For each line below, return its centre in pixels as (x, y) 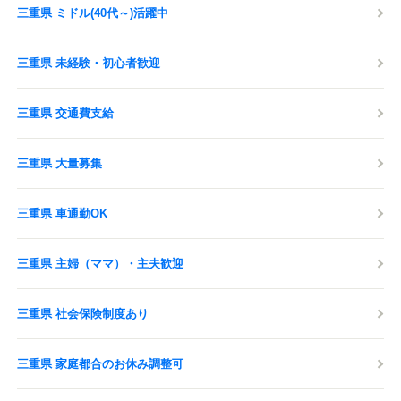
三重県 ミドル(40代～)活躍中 (93, 13)
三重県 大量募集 (60, 163)
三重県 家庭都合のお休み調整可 (100, 364)
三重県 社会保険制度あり (83, 314)
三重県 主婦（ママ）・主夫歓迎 (100, 264)
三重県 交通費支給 (65, 113)
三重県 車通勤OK (62, 213)
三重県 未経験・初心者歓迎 (89, 63)
